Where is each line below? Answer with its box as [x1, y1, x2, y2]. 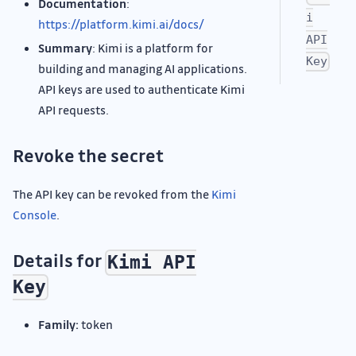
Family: [38, 316, 79, 333]
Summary [38, 40, 92, 56]
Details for [13, 249, 105, 273]
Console [13, 207, 56, 223]
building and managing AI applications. [38, 60, 247, 77]
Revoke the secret [13, 144, 164, 168]
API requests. [38, 102, 109, 118]
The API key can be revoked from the [13, 186, 211, 203]
